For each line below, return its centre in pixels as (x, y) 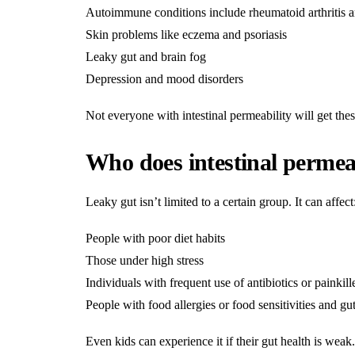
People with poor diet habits (155, 238)
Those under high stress (145, 260)
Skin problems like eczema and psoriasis (186, 34)
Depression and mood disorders (164, 79)
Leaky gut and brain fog (146, 57)
